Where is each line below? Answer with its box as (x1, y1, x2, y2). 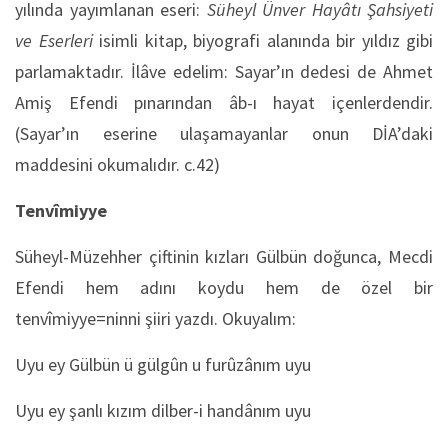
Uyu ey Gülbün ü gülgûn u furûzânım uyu (15, 353, 311, 376)
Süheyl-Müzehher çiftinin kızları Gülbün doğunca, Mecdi (15, 245, 433, 268)
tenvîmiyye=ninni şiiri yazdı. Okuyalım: (15, 307, 296, 330)
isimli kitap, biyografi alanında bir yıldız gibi (92, 29, 433, 52)
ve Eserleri (15, 29, 93, 52)
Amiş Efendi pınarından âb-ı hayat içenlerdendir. (15, 91, 433, 114)
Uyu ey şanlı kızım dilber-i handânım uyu (15, 399, 311, 422)
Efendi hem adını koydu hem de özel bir (15, 276, 433, 299)
